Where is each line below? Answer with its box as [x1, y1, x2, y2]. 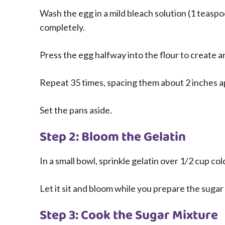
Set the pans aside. [40, 104, 112, 116]
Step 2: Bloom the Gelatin [40, 127, 186, 148]
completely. [40, 22, 85, 33]
